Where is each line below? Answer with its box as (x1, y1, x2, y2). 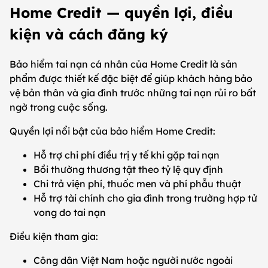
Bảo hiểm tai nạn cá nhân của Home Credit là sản (10, 58, 237, 71)
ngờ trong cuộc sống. (10, 101, 108, 114)
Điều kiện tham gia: (10, 230, 98, 243)
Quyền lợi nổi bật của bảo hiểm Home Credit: (10, 125, 215, 138)
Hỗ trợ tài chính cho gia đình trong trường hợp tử (33, 192, 257, 205)
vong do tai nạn (33, 206, 106, 219)
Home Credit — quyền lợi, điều (10, 4, 233, 22)
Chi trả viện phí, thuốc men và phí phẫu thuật (33, 178, 241, 190)
